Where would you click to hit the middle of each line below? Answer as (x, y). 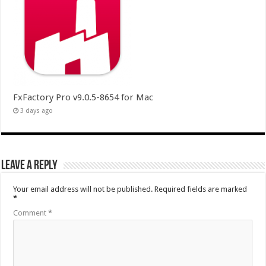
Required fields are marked (201, 189)
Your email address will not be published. (83, 189)
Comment (31, 213)
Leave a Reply (30, 166)
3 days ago (37, 110)
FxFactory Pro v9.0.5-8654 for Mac (83, 97)
